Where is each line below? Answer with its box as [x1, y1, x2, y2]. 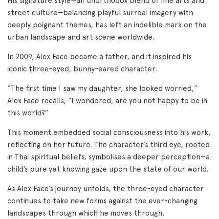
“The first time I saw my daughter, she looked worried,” [7, 84, 197, 93]
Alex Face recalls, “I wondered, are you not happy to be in [7, 96, 207, 105]
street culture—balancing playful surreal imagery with [7, 8, 193, 17]
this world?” [7, 109, 52, 117]
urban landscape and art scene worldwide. [7, 33, 154, 42]
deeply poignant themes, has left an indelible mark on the [7, 21, 207, 29]
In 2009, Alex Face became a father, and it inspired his [7, 52, 192, 61]
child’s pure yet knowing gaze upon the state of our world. [7, 165, 208, 174]
